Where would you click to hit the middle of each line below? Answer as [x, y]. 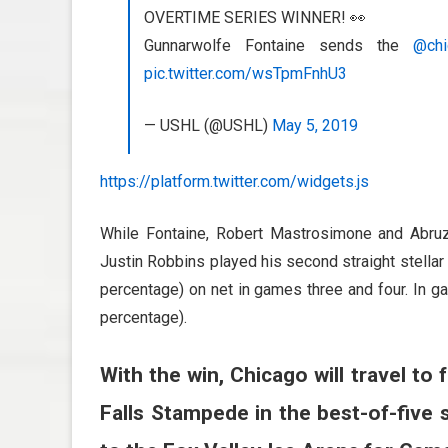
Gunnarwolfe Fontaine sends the [279, 46]
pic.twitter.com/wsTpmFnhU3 [245, 74]
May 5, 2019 [315, 126]
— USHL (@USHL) [208, 126]
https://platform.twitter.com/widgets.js [234, 182]
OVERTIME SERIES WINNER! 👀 [255, 18]
